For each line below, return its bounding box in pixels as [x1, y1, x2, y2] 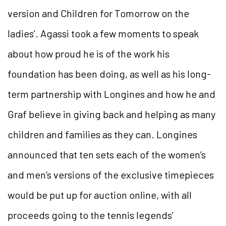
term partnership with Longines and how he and [8, 87, 215, 100]
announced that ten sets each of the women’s [8, 148, 206, 160]
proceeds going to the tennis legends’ [8, 208, 174, 221]
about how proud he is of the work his [8, 47, 169, 60]
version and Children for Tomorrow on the [8, 7, 189, 19]
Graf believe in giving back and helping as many [8, 107, 215, 120]
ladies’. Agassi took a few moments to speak [8, 27, 199, 39]
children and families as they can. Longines [8, 128, 197, 140]
